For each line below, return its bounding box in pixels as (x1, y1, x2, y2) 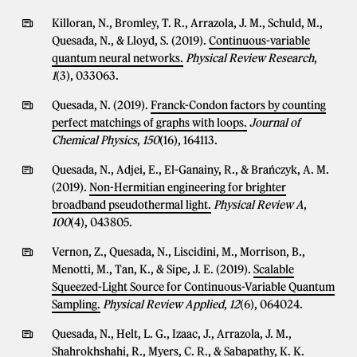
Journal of (249, 116, 300, 130)
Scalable (253, 262, 294, 277)
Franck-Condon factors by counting (151, 98, 326, 112)
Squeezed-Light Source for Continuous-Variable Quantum (52, 280, 335, 294)
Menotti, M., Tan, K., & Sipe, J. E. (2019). (52, 262, 253, 277)
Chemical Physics (52, 133, 137, 147)
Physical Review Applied (103, 297, 224, 312)
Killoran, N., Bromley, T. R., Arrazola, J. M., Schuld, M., (52, 16, 323, 30)
